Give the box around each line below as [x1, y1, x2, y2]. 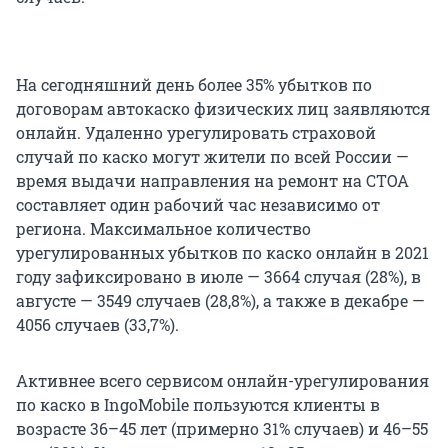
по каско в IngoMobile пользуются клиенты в [16, 394, 380, 416]
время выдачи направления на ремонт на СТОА [16, 170, 409, 192]
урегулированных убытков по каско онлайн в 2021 [16, 242, 429, 264]
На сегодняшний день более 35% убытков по [16, 74, 372, 96]
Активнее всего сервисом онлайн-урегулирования [16, 370, 429, 392]
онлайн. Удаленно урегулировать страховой [16, 122, 376, 144]
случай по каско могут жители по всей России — [16, 146, 409, 168]
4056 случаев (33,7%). [16, 314, 179, 336]
